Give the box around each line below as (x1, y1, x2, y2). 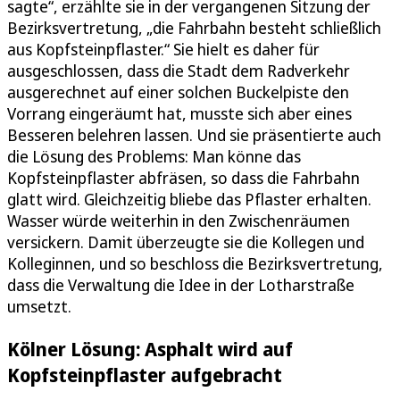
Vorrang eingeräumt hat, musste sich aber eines (7, 102, 352, 124)
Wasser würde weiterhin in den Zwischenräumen (7, 209, 350, 231)
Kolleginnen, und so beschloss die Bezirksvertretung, (7, 252, 383, 274)
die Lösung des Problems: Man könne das (7, 145, 301, 167)
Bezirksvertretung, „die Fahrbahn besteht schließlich (7, 16, 381, 38)
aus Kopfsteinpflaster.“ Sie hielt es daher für (7, 37, 320, 60)
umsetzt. (7, 295, 71, 317)
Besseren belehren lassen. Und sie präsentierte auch (7, 123, 381, 146)
